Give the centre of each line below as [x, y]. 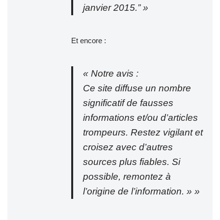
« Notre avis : [111, 73]
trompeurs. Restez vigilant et [143, 132]
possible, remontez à [127, 176]
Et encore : [89, 40]
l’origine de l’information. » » [141, 191]
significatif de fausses [128, 103]
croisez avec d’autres [128, 147]
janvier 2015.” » [116, 7]
